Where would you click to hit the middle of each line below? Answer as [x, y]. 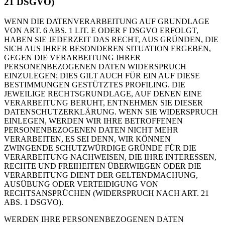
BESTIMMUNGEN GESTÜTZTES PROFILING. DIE [95, 84]
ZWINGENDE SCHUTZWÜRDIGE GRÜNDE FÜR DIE [100, 148]
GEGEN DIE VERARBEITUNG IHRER [72, 57]
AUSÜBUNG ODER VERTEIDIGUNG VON [81, 184]
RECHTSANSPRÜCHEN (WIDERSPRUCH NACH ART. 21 [106, 193]
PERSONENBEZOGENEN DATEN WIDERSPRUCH [95, 66]
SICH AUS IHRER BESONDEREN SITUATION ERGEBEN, [107, 48]
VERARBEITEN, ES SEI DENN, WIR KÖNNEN [87, 139]
